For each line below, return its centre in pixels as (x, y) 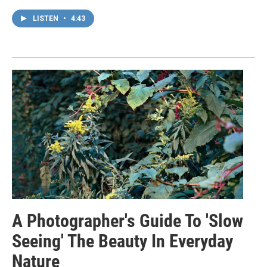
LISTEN (46, 19)
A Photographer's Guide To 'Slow (128, 221)
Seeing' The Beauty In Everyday (122, 241)
